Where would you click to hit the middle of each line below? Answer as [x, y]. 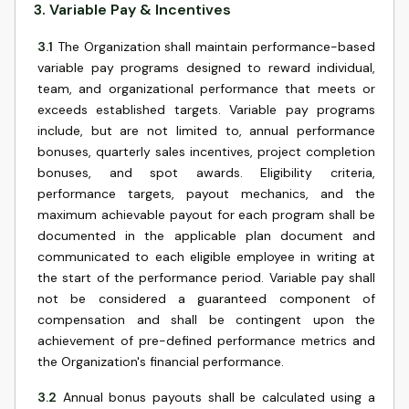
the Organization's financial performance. [161, 362]
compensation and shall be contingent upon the [206, 320]
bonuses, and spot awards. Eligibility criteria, [206, 173]
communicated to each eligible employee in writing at [206, 257]
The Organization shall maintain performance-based [216, 47]
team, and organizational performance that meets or [206, 89]
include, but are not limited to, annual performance [206, 131]
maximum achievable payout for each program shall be [206, 215]
